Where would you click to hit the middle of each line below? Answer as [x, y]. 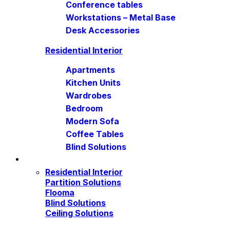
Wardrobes [89, 95]
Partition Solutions [83, 182]
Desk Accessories [103, 30]
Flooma [60, 193]
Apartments [90, 70]
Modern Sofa [92, 121]
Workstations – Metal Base [121, 17]
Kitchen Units [93, 83]
